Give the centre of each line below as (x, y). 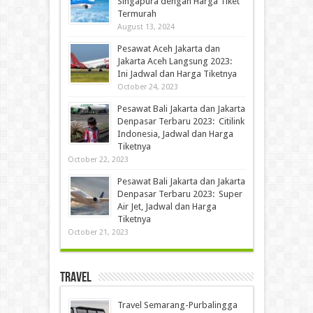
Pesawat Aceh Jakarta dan (168, 48)
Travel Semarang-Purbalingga (177, 305)
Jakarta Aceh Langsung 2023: (175, 61)
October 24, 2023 (147, 87)
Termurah (137, 13)
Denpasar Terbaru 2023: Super (180, 194)
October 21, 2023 (98, 232)
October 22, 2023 (98, 159)
